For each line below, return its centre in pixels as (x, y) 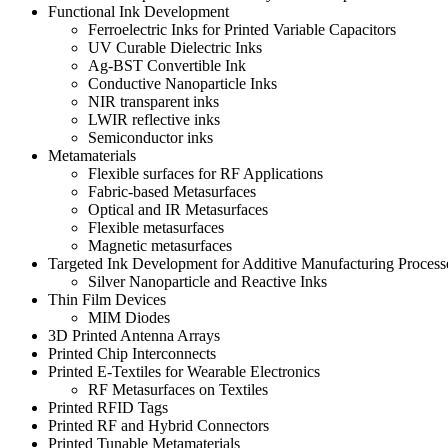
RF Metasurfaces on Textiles (178, 389)
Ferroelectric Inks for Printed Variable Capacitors (242, 29)
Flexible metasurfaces (156, 227)
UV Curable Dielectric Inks (175, 47)
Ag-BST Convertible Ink (167, 65)
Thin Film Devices (107, 299)
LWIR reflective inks (154, 119)
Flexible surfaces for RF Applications (205, 173)
